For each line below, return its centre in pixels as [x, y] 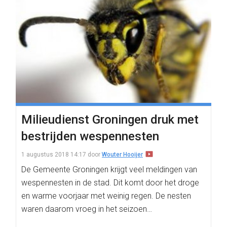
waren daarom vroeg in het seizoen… [87, 209]
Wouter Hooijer [122, 155]
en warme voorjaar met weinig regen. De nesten [106, 196]
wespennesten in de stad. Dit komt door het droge [110, 183]
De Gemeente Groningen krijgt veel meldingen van [109, 169]
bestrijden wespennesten [90, 136]
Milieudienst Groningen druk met [110, 120]
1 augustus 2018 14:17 [54, 155]
